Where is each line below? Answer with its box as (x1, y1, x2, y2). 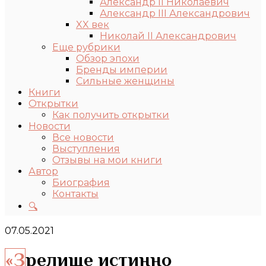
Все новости (52, 132, 114, 143)
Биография (52, 177, 110, 188)
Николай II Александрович (100, 30, 236, 42)
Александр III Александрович (100, 8, 250, 19)
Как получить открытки (52, 109, 169, 121)
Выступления (52, 143, 120, 154)
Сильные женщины (76, 75, 175, 87)
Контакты (52, 188, 99, 199)
